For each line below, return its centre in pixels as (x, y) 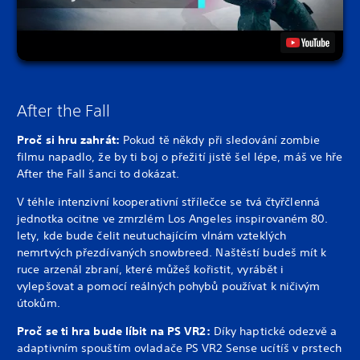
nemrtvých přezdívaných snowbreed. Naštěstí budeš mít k (172, 252)
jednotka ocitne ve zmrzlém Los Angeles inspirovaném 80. (173, 218)
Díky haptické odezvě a (275, 331)
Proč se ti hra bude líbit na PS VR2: (115, 331)
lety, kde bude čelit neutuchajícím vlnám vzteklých (152, 235)
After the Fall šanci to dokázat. (100, 173)
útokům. (39, 303)
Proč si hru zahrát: (68, 139)
